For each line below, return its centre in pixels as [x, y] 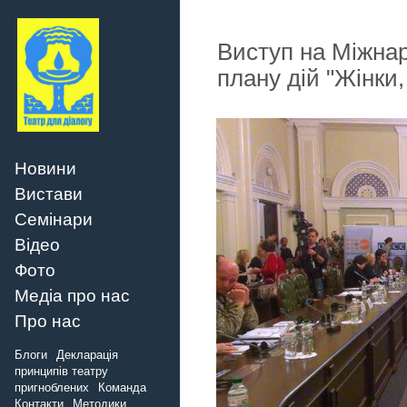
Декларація [87, 355]
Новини [45, 168]
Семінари [54, 219]
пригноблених [52, 388]
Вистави [49, 194]
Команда [122, 388]
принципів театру [61, 372]
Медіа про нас [72, 295]
